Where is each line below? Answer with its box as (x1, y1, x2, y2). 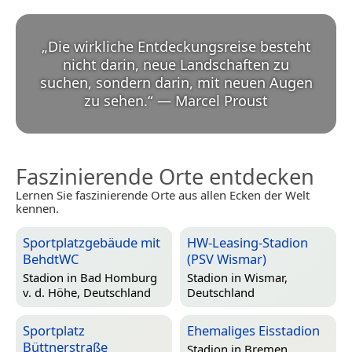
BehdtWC (23, 249, 79, 268)
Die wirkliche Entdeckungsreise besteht (47, 36, 311, 56)
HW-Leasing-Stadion (187, 233, 308, 251)
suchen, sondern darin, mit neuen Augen (39, 72, 313, 92)
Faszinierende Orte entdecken (16, 161, 314, 191)
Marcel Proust (175, 90, 268, 110)
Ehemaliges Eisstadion (187, 321, 320, 339)
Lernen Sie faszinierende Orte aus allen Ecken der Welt (16, 186, 310, 203)
